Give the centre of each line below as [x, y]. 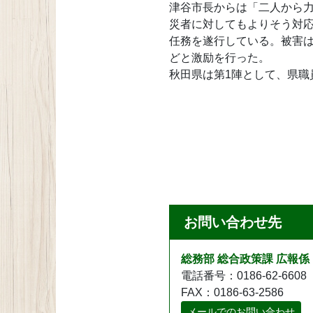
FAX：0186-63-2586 [232, 292]
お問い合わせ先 [233, 222]
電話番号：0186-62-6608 [244, 275]
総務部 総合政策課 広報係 [245, 259]
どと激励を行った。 [219, 57]
